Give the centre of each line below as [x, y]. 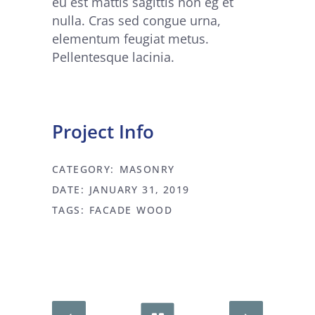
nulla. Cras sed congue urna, [136, 21]
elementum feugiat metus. [130, 39]
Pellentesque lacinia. [113, 57]
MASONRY [147, 169]
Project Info [103, 132]
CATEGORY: [83, 169]
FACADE [111, 210]
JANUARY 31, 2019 [140, 190]
